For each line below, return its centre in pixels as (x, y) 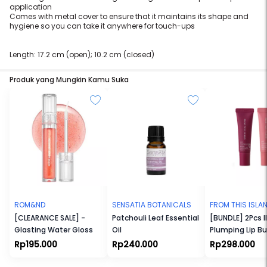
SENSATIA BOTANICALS (152, 205)
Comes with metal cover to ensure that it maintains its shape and (129, 16)
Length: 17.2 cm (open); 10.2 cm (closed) (82, 55)
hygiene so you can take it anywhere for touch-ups (102, 26)
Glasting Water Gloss (54, 230)
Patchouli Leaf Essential (156, 218)
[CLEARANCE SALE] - (50, 218)
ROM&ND (30, 205)
